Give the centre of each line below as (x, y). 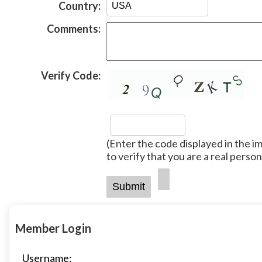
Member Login (53, 228)
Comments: (74, 29)
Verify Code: (71, 75)
